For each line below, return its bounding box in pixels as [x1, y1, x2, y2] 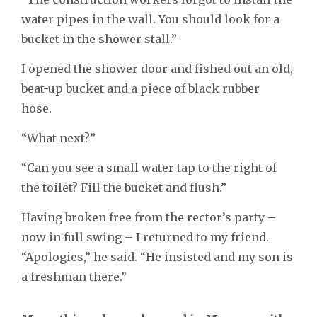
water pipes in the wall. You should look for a [21, 12, 279, 27]
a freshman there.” [21, 270, 127, 284]
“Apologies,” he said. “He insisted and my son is [21, 250, 293, 265]
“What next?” [21, 131, 96, 146]
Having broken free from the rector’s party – [21, 210, 276, 225]
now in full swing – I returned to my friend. [21, 230, 269, 245]
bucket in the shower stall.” [21, 32, 177, 47]
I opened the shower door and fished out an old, [21, 62, 293, 76]
